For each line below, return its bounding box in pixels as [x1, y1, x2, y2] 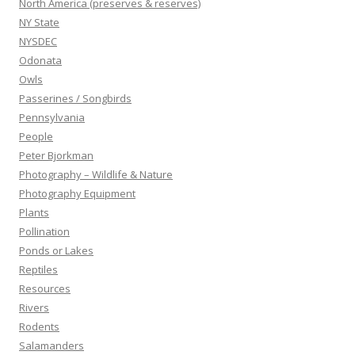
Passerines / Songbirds [19, 91, 132, 105]
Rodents [19, 319, 59, 334]
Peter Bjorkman [19, 148, 94, 162]
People [19, 129, 53, 143]
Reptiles [19, 262, 58, 277]
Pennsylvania [19, 110, 85, 124]
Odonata [19, 53, 62, 67]
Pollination [19, 224, 70, 239]
